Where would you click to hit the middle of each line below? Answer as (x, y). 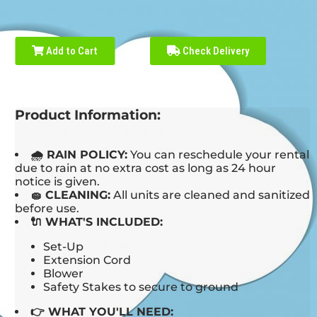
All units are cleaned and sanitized (211, 195)
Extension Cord (87, 260)
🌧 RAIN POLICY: (79, 155)
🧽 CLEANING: (71, 195)
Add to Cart (71, 51)
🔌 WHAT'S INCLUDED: (97, 222)
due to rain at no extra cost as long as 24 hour (146, 168)
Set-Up (64, 247)
